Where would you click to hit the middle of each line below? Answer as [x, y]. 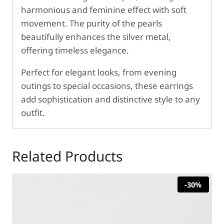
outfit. [33, 113]
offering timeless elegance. [75, 50]
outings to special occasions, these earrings [107, 86]
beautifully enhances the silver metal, [96, 37]
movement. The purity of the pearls [91, 23]
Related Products [67, 156]
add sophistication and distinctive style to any [110, 99]
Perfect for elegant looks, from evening [99, 72]
